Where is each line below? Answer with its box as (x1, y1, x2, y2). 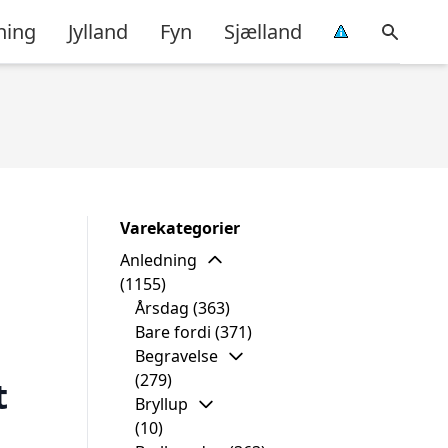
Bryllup (135, 393, 188, 415)
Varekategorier (120, 217, 240, 239)
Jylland (68, 17, 128, 45)
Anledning (120, 249, 197, 271)
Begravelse (135, 345, 218, 367)
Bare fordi (135, 321, 211, 343)
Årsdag (135, 297, 189, 319)
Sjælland (224, 17, 302, 45)
